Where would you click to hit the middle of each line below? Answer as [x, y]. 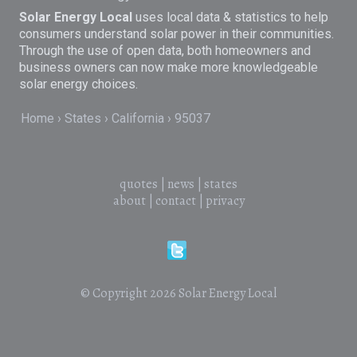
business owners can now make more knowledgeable [169, 67]
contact [175, 201]
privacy [225, 201]
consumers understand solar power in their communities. [177, 33]
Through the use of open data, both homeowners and [165, 50]
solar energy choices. [79, 84]
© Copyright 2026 [129, 293]
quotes [139, 184]
